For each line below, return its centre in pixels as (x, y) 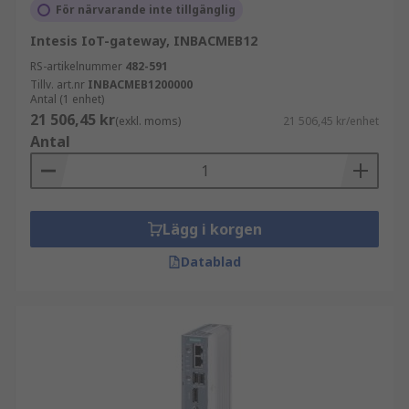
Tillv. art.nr (58, 84)
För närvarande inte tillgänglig (146, 10)
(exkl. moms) (148, 121)
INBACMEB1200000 (140, 84)
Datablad (211, 262)
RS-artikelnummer (76, 66)
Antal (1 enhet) (67, 99)
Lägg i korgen (212, 229)
